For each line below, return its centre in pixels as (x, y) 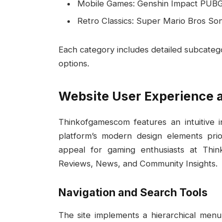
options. (74, 64)
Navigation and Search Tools (133, 193)
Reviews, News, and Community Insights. (138, 163)
